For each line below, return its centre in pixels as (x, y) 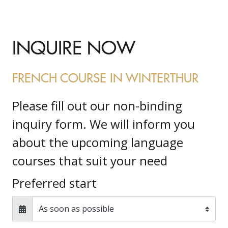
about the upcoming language (98, 142)
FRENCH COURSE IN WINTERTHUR (105, 77)
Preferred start (54, 183)
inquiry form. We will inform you (104, 124)
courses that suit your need (90, 161)
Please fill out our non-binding (97, 106)
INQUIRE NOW (74, 47)
